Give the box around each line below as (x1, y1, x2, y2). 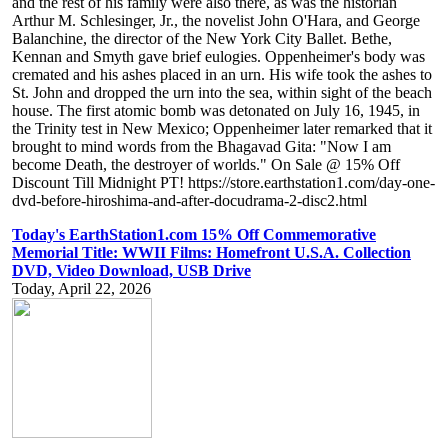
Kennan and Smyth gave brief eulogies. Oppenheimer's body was (12, 48, 425, 66)
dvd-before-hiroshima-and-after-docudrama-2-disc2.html (12, 192, 367, 210)
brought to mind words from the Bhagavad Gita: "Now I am (12, 138, 391, 156)
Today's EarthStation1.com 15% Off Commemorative (12, 226, 376, 244)
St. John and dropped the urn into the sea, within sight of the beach (12, 84, 432, 102)
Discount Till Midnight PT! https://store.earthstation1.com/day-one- (12, 174, 435, 192)
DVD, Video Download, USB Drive (12, 262, 251, 280)
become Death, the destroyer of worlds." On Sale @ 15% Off (12, 156, 400, 174)
